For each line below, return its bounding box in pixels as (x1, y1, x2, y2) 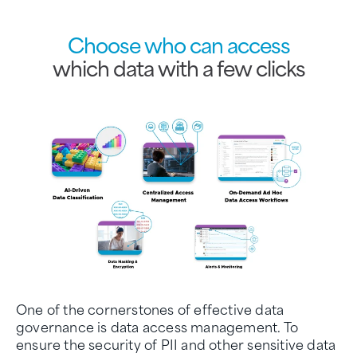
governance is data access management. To (16, 315, 299, 336)
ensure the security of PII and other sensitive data (16, 332, 336, 354)
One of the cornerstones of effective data (16, 297, 284, 319)
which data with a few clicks (52, 50, 305, 84)
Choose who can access (67, 27, 290, 61)
